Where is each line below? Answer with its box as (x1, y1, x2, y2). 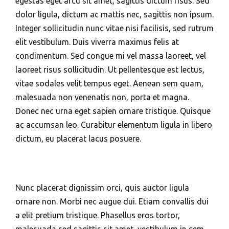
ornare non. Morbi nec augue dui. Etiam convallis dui (15, 197, 209, 206)
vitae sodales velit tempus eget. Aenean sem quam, (15, 79, 203, 88)
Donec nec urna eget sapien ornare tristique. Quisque (15, 106, 211, 116)
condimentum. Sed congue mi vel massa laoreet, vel (15, 51, 206, 60)
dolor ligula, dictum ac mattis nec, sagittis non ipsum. (15, 10, 214, 19)
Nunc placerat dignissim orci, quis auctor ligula (15, 183, 189, 192)
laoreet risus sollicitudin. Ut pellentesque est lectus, (15, 65, 204, 74)
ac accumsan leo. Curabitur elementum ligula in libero (15, 120, 212, 129)
